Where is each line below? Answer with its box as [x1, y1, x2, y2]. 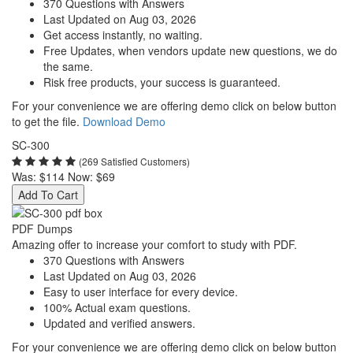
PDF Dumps [12, 221, 72, 236]
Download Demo [83, 113, 165, 129]
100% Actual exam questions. [43, 299, 191, 315]
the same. [43, 58, 93, 74]
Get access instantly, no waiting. [43, 27, 203, 43]
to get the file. [12, 113, 83, 129]
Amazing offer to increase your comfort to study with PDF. [12, 236, 297, 252]
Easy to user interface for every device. [43, 284, 238, 299]
